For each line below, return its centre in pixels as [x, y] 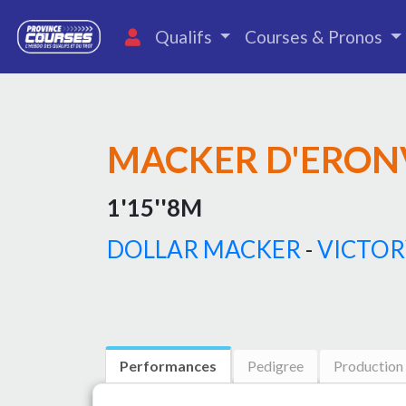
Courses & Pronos [316, 36]
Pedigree [275, 366]
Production [368, 366]
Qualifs [185, 36]
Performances [168, 366]
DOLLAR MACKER [204, 249]
